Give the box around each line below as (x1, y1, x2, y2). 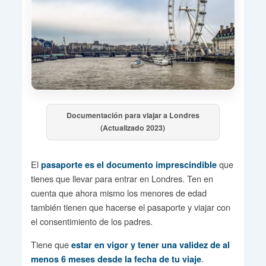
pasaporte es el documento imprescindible (40, 159, 217, 171)
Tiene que (30, 238, 71, 251)
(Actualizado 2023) (100, 122, 166, 134)
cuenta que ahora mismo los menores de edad (30, 186, 207, 199)
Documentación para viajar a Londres (66, 110, 199, 121)
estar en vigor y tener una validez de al (71, 239, 230, 251)
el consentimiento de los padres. (30, 215, 153, 228)
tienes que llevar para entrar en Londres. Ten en (30, 172, 213, 185)
